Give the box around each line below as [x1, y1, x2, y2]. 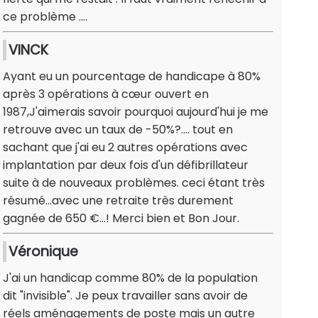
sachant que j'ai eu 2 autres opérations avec [3, 139, 248, 156]
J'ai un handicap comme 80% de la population [3, 270, 258, 287]
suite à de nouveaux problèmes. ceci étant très [3, 175, 265, 192]
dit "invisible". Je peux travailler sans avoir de [3, 287, 248, 305]
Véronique [9, 242, 78, 262]
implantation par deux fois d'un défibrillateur [3, 157, 248, 174]
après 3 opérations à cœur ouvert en [3, 86, 209, 103]
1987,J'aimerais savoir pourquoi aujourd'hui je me [3, 104, 268, 121]
